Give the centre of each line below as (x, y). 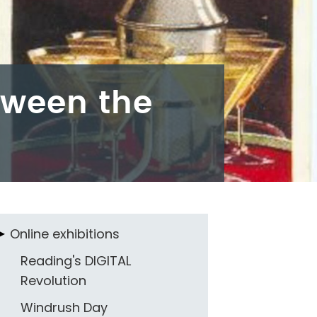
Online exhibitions (64, 234)
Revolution (53, 280)
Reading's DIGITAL (75, 260)
